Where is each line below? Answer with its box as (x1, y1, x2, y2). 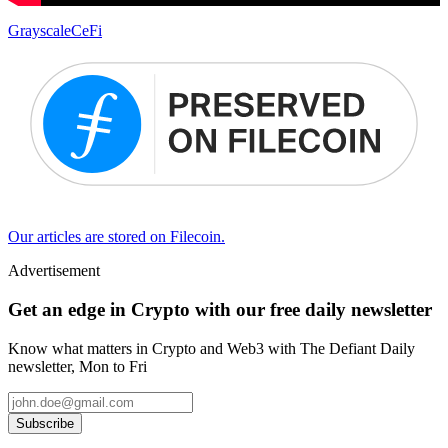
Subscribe (16, 415, 74, 431)
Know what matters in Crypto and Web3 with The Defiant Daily (8, 339, 415, 357)
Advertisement (8, 262, 100, 280)
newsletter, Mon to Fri (8, 357, 147, 375)
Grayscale (8, 22, 71, 40)
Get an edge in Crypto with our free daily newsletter (8, 299, 432, 321)
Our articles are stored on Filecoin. (8, 228, 225, 246)
